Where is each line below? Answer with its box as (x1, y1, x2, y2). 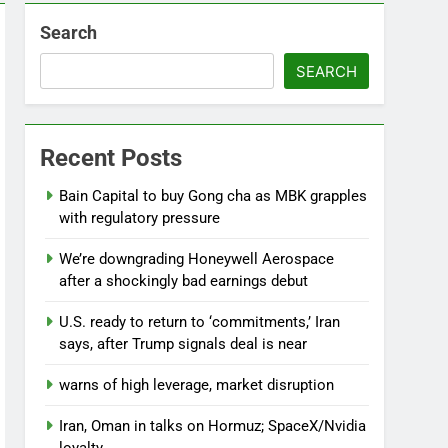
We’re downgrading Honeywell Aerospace (59, 250, 335, 268)
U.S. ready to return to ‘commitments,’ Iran (59, 313, 341, 331)
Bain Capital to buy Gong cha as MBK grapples (59, 187, 368, 205)
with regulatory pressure (59, 209, 221, 227)
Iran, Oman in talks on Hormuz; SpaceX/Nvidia (59, 417, 367, 435)
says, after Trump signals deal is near (59, 335, 308, 353)
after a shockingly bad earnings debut (59, 272, 309, 290)
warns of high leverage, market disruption (59, 376, 335, 394)
